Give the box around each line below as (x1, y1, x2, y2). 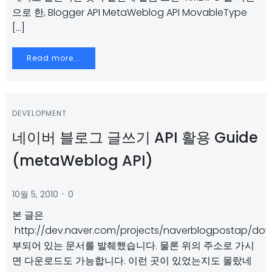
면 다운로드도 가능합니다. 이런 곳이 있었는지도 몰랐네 (12, 254, 252, 268)
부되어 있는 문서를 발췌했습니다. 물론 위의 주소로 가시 (12, 239, 254, 253)
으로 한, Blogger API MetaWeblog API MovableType (12, 5, 247, 19)
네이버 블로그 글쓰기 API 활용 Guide (12, 127, 258, 148)
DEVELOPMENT (12, 108, 67, 118)
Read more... (27, 53, 81, 63)
